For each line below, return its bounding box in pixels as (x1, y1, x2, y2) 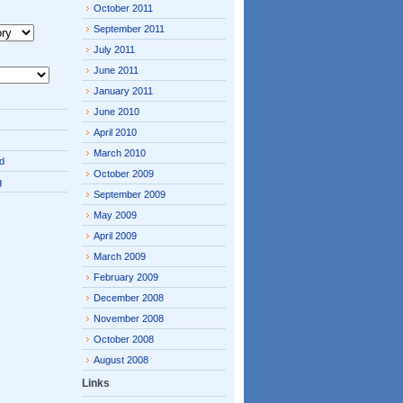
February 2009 (94, 272, 158, 282)
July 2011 (94, 44, 135, 55)
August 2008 (94, 354, 148, 365)
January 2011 (94, 85, 153, 96)
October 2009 (94, 168, 154, 179)
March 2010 (94, 148, 146, 158)
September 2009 (94, 189, 166, 200)
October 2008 (94, 334, 154, 345)
